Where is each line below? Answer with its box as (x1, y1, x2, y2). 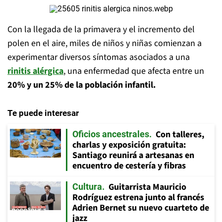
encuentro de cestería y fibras (72, 160, 186, 172)
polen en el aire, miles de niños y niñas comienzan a (7, 37, 202, 50)
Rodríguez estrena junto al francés (72, 191, 204, 204)
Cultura (72, 181, 102, 192)
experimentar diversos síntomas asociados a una (7, 51, 190, 63)
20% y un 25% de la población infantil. (7, 79, 156, 91)
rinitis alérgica (7, 65, 63, 77)
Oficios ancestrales (72, 129, 149, 139)
